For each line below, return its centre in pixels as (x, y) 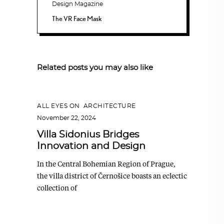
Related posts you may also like (95, 67)
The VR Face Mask (77, 19)
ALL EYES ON (58, 106)
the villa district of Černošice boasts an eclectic (112, 176)
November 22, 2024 (66, 118)
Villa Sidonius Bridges (88, 135)
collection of (57, 188)
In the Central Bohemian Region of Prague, (106, 164)
